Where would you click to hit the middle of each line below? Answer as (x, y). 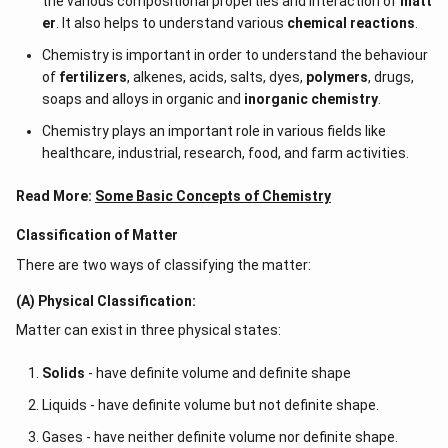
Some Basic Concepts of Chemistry (213, 196)
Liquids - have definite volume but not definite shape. (210, 405)
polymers (336, 77)
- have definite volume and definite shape (219, 373)
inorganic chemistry (310, 99)
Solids (64, 373)
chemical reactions (350, 23)
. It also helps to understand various (171, 23)
